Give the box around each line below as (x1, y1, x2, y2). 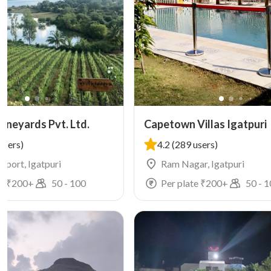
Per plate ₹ (161, 177, 206, 189)
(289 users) (172, 139, 218, 150)
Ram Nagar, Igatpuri (161, 158, 245, 169)
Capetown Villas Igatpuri (144, 117, 267, 131)
